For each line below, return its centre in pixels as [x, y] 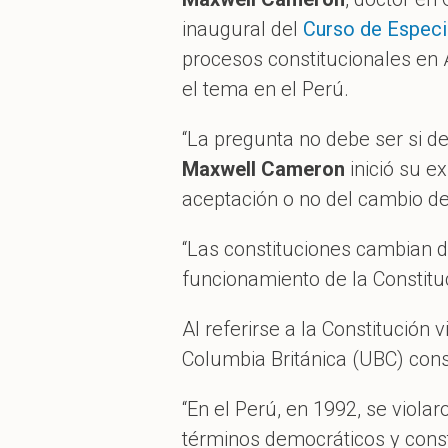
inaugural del [242, 29]
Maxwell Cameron [263, 169]
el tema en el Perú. [265, 89]
